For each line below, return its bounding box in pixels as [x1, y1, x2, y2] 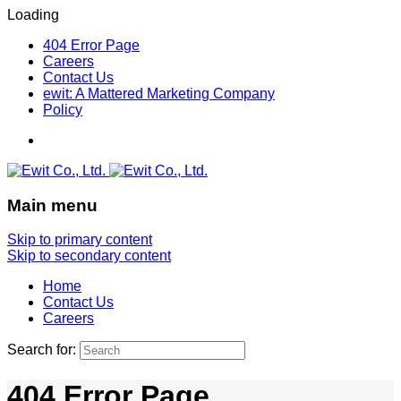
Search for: [7, 342, 76, 358]
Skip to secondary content [7, 248, 171, 264]
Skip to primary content [7, 232, 152, 248]
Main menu [7, 195, 98, 215]
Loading [7, 7, 59, 22]
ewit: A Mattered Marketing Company [43, 86, 275, 101]
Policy [43, 102, 82, 117]
